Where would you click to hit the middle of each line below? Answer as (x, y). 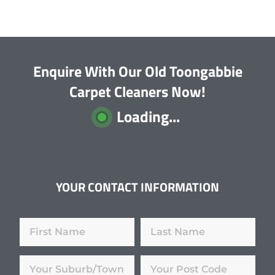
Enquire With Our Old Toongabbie (137, 72)
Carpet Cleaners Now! (137, 92)
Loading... (148, 117)
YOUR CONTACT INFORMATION (137, 187)
